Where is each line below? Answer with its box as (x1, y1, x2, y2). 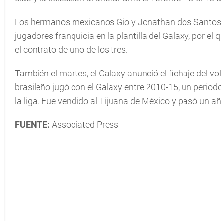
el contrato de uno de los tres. (15, 44, 128, 55)
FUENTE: (15, 119, 50, 130)
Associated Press (50, 119, 118, 130)
